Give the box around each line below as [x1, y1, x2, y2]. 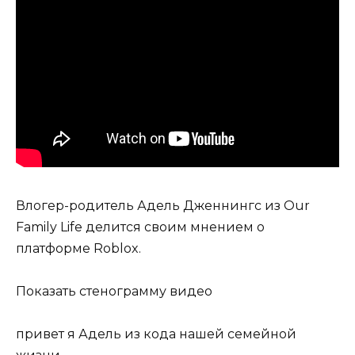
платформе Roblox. [16, 240, 141, 256]
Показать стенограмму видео [16, 284, 212, 300]
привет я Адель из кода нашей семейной [16, 326, 296, 342]
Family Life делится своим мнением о [16, 219, 265, 235]
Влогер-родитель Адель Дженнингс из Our [16, 197, 310, 213]
